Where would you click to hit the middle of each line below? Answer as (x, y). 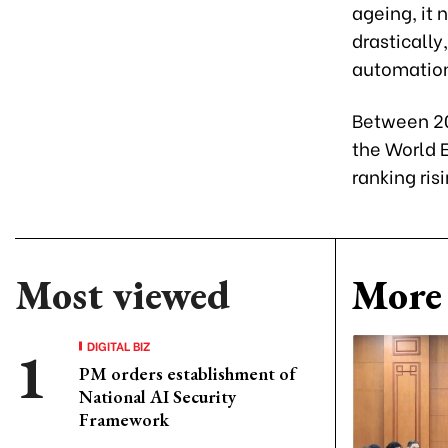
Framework (124, 419)
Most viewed (122, 295)
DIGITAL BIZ (119, 345)
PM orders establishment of (187, 373)
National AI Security (157, 396)
